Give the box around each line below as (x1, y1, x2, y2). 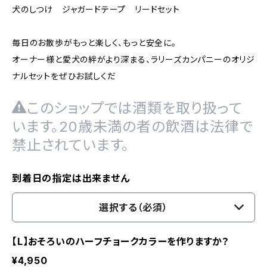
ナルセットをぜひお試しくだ (12, 71, 116, 81)
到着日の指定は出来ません (12, 172, 130, 184)
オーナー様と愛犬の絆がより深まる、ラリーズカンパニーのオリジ (12, 54, 256, 64)
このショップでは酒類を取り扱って (26, 100, 243, 117)
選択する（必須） (99, 201, 168, 213)
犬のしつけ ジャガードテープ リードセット (12, 4, 180, 14)
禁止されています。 (12, 136, 130, 154)
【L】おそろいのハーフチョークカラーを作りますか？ (12, 235, 229, 247)
